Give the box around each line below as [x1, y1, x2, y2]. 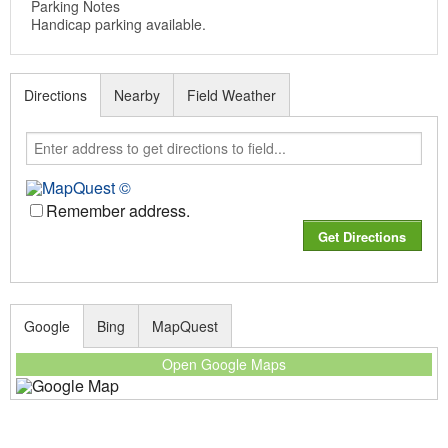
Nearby [114, 85, 161, 106]
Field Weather [187, 85, 277, 106]
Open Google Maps [162, 354, 286, 375]
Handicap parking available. [31, 13, 206, 34]
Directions [24, 85, 88, 106]
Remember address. [46, 199, 190, 223]
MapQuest [152, 316, 219, 337]
